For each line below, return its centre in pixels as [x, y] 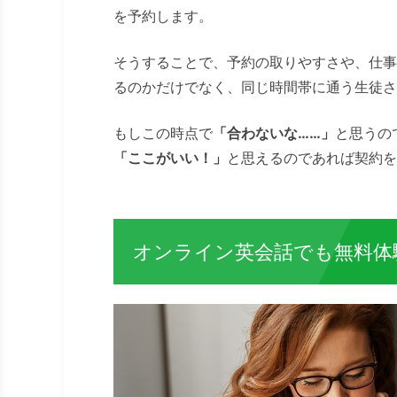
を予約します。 [163, 16]
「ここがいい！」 [170, 158]
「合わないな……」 [273, 133]
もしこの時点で [163, 133]
